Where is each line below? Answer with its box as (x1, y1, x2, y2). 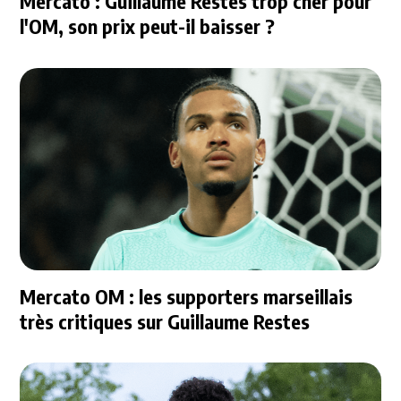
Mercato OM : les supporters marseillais (20, 284, 354, 310)
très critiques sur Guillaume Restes (20, 309, 311, 335)
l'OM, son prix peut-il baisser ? (20, 13, 276, 39)
